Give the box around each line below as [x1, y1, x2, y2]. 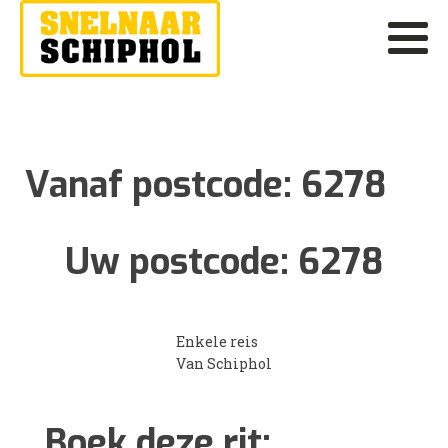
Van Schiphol [176, 353, 272, 373]
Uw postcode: [65, 237, 298, 286]
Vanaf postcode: [25, 160, 301, 209]
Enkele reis [176, 331, 258, 351]
